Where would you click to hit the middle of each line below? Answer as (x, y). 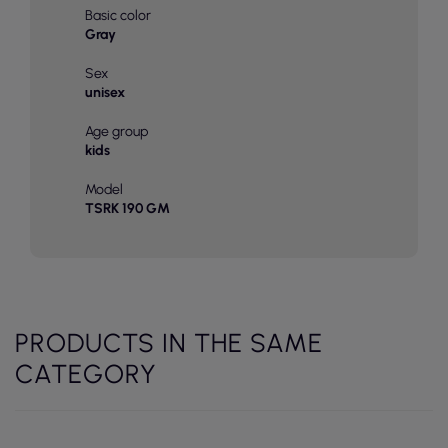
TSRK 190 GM (127, 209)
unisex (105, 93)
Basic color (118, 16)
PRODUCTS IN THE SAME (169, 343)
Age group (116, 132)
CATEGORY (86, 374)
